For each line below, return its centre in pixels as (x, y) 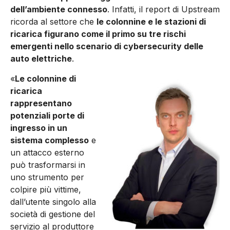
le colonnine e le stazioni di (151, 22)
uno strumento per (47, 177)
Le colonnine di (45, 78)
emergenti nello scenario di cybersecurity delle (107, 46)
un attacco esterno (47, 152)
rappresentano (41, 103)
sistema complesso (50, 140)
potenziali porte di (47, 115)
